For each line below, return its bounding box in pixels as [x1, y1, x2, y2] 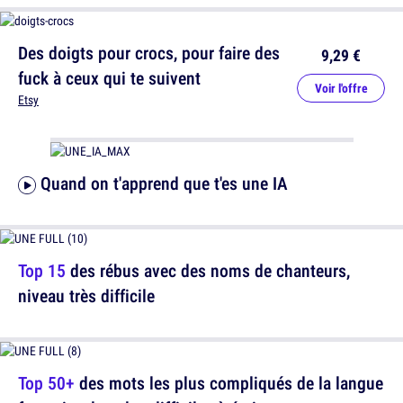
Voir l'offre [314, 80, 368, 97]
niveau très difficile [18, 283, 155, 309]
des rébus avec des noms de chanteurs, [66, 258, 350, 283]
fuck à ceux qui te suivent [18, 66, 201, 91]
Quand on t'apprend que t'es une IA [40, 171, 288, 196]
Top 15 [18, 258, 66, 283]
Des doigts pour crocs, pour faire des [18, 40, 280, 66]
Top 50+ [18, 371, 75, 396]
